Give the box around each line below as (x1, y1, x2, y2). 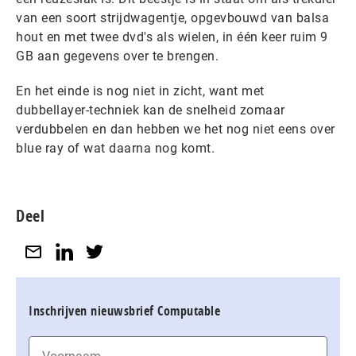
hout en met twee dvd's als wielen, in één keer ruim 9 (16, 29, 328, 44)
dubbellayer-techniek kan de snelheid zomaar (16, 103, 285, 118)
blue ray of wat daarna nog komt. (16, 141, 222, 156)
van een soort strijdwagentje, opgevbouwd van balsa (16, 10, 329, 25)
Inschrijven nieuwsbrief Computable (29, 301, 220, 319)
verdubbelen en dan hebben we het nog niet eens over (16, 122, 335, 137)
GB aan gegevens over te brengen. (16, 48, 219, 64)
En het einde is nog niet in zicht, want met (16, 83, 265, 99)
